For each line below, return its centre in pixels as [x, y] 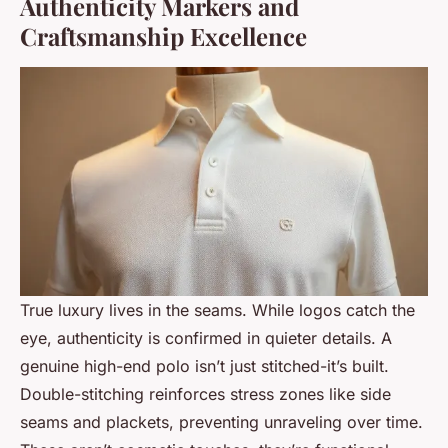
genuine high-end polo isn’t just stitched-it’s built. [204, 365]
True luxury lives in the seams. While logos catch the [217, 309]
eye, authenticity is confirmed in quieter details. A [206, 337]
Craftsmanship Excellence [163, 36]
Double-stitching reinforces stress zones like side [205, 393]
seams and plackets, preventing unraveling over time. [221, 421]
